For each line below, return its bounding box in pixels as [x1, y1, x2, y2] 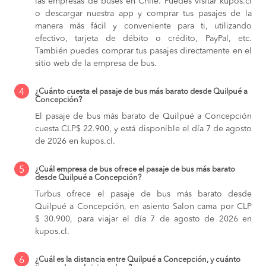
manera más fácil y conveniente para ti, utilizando [35, 22, 252, 31]
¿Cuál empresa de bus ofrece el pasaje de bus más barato [35, 166, 235, 174]
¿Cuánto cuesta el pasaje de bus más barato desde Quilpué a [35, 88, 248, 96]
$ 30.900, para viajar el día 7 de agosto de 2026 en [35, 215, 252, 224]
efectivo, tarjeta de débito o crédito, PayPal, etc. [35, 34, 252, 43]
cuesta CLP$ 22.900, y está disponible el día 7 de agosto [35, 125, 252, 134]
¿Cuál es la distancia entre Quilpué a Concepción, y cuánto [35, 256, 240, 264]
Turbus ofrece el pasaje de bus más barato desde [35, 190, 252, 199]
